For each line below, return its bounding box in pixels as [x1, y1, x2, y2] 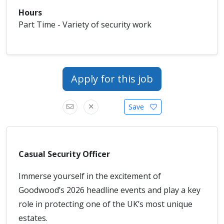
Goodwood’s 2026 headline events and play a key [18, 184, 200, 195]
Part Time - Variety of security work [18, 19, 151, 30]
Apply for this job [71, 72, 153, 85]
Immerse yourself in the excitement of [18, 170, 161, 181]
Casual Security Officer [18, 148, 110, 159]
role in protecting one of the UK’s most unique [18, 198, 192, 209]
